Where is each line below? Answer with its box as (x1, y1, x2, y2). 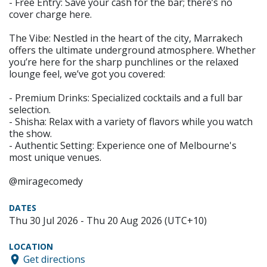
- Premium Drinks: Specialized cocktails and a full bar (9, 91, 243, 105)
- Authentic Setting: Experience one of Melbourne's (9, 139, 237, 153)
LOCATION (9, 241, 53, 253)
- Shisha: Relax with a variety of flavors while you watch (9, 115, 253, 129)
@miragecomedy (9, 175, 83, 188)
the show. (9, 127, 52, 141)
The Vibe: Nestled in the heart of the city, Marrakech (9, 32, 243, 45)
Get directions (23, 252, 85, 266)
